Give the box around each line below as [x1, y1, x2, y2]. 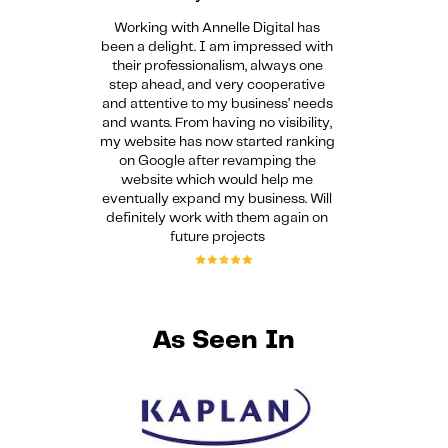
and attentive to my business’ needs [101, 97, 333, 112]
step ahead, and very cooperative [109, 78, 326, 93]
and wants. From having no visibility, [102, 116, 333, 131]
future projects [169, 230, 265, 245]
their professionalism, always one [111, 59, 323, 74]
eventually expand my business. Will [102, 192, 333, 207]
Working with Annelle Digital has [114, 21, 321, 36]
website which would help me [121, 173, 314, 188]
